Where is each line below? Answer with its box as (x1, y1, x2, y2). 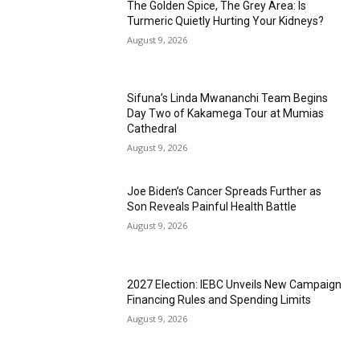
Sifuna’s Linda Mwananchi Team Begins (127, 92, 329, 105)
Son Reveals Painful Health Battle (127, 200, 297, 214)
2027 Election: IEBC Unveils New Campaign (127, 277, 342, 291)
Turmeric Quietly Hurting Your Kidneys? (127, 14, 325, 27)
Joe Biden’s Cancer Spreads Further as (127, 185, 322, 198)
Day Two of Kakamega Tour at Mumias (127, 107, 325, 121)
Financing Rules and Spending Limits (127, 292, 312, 306)
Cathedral (127, 122, 178, 136)
